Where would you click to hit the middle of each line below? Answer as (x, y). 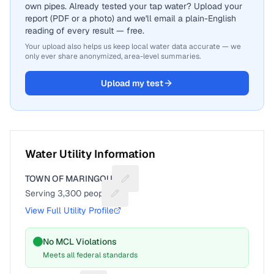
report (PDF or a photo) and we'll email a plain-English (131, 18)
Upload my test (132, 83)
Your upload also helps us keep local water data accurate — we (133, 46)
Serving (41, 193)
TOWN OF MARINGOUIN (73, 179)
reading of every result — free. (85, 31)
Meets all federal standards (90, 255)
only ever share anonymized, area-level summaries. (113, 56)
